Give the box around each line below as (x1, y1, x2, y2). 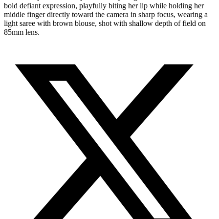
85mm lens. (4, 27, 40, 36)
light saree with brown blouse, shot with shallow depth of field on (4, 19, 206, 27)
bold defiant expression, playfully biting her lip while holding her (4, 1, 204, 10)
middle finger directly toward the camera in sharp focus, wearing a (4, 10, 208, 19)
